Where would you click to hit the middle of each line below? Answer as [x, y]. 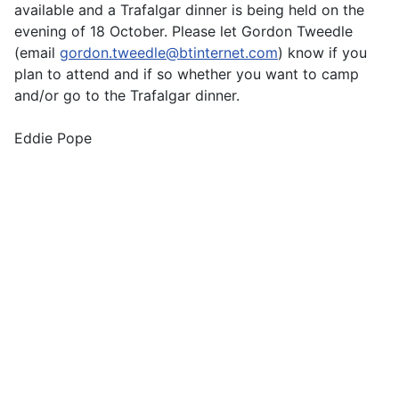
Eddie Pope [53, 138]
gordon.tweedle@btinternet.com [169, 52]
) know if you [322, 52]
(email [37, 52]
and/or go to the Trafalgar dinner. [127, 95]
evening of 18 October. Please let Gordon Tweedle [183, 31]
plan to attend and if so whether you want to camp [187, 73]
